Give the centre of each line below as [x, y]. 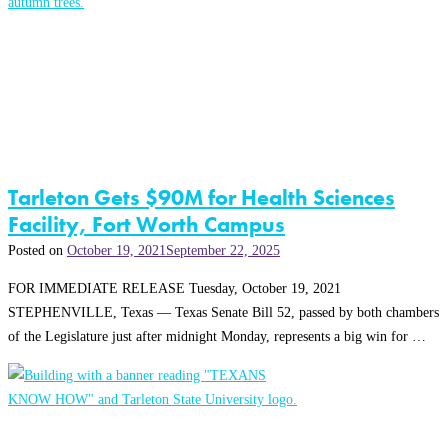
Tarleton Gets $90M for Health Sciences [201, 198]
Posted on [37, 250]
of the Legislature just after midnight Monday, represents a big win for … [217, 336]
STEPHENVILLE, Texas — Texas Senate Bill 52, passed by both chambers [223, 312]
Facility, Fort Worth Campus [146, 225]
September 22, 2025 [223, 250]
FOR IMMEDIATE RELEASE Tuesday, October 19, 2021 [174, 288]
